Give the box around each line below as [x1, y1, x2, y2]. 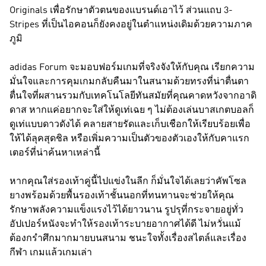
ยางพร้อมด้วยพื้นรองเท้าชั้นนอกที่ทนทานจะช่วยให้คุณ [9, 191, 234, 201]
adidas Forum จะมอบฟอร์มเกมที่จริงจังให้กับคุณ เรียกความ [9, 62, 255, 72]
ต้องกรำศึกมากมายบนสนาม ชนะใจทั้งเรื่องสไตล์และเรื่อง [9, 233, 246, 243]
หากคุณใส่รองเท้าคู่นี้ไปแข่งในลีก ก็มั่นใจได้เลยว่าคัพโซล [9, 176, 246, 186]
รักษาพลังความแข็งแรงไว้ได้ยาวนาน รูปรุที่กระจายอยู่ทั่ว [9, 205, 243, 215]
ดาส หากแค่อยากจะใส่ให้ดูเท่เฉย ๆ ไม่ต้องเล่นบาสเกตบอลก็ [9, 105, 254, 115]
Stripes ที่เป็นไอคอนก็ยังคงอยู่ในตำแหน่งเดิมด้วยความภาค [9, 20, 252, 30]
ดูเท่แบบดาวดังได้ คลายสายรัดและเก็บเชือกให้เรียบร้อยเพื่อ [9, 119, 251, 129]
